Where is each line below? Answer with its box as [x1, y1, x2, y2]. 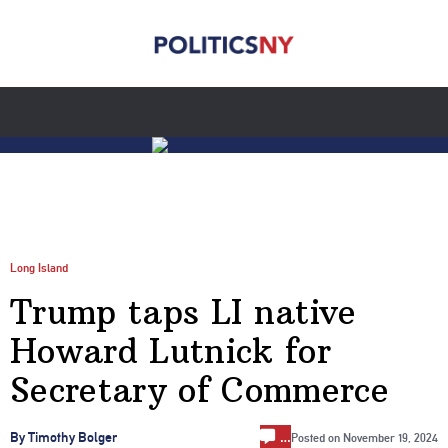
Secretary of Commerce [10, 369, 390, 412]
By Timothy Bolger [10, 429, 117, 446]
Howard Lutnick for [10, 330, 331, 373]
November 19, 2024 [343, 430, 438, 445]
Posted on [291, 430, 343, 445]
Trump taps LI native [10, 291, 357, 334]
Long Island [10, 260, 68, 275]
